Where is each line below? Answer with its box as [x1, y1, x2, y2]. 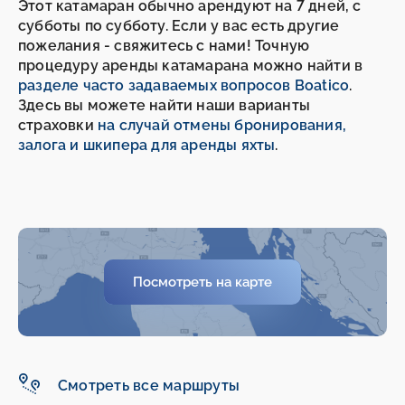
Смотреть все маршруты [58, 376, 240, 394]
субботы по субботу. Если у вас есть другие [18, 17, 340, 35]
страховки [18, 117, 98, 135]
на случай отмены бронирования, [98, 117, 346, 135]
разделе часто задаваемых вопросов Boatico [18, 77, 350, 95]
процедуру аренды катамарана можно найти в [18, 57, 363, 75]
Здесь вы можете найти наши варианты [18, 97, 311, 115]
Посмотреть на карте [133, 274, 272, 291]
